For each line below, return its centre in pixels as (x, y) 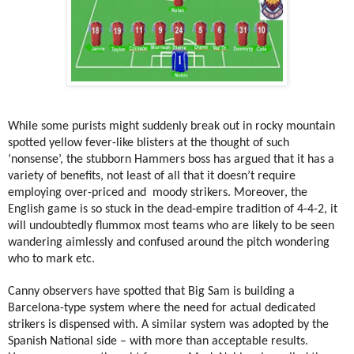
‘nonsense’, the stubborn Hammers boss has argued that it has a (171, 159)
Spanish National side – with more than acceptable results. (158, 341)
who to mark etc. (51, 259)
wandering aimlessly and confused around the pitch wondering (169, 242)
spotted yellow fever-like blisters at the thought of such (149, 143)
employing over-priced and (77, 192)
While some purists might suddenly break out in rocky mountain (171, 126)
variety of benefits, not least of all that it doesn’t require (152, 176)
